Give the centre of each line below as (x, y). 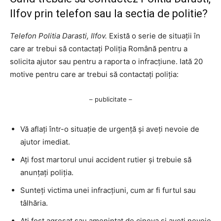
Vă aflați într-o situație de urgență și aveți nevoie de (110, 129)
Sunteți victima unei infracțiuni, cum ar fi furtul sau (108, 190)
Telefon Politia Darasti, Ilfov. (58, 36)
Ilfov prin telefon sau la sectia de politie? (109, 13)
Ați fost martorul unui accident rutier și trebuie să (106, 159)
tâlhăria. (34, 203)
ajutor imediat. (45, 142)
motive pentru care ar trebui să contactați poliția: (94, 74)
